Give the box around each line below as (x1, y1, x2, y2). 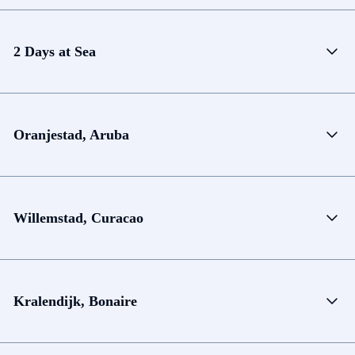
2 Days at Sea (13, 43, 96, 59)
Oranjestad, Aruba (13, 126, 129, 143)
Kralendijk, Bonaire (13, 292, 137, 309)
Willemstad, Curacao (13, 209, 143, 226)
